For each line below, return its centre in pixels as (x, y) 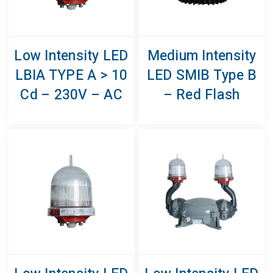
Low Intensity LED (71, 56)
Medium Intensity (202, 56)
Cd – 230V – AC (71, 95)
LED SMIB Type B (202, 75)
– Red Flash (202, 95)
